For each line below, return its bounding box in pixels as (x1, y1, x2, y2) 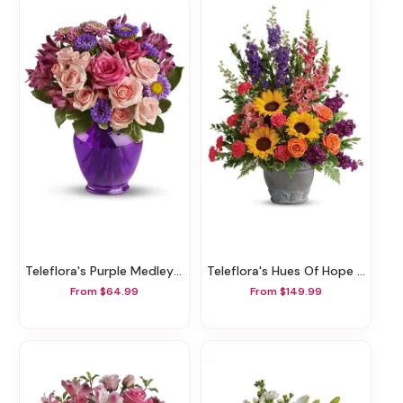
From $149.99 (250, 284, 322, 300)
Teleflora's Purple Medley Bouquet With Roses (32, 262, 174, 279)
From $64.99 (70, 284, 139, 300)
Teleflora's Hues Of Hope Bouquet (214, 262, 357, 279)
